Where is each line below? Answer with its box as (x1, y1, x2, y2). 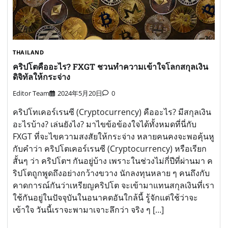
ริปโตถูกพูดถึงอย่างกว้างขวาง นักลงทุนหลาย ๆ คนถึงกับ (13, 167, 210, 179)
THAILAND (13, 48, 44, 56)
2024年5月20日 (58, 89, 102, 98)
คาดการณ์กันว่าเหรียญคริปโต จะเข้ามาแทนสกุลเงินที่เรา (13, 180, 214, 191)
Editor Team (13, 89, 49, 98)
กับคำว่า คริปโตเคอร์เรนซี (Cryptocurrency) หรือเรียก (13, 143, 207, 155)
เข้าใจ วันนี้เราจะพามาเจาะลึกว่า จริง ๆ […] (13, 204, 164, 216)
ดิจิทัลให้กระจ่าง (13, 71, 70, 82)
